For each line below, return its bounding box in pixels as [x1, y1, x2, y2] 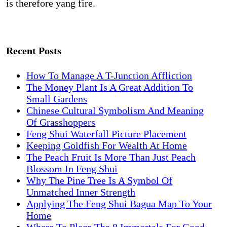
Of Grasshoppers [26, 117, 96, 128]
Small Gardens [26, 93, 88, 105]
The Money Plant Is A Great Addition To [26, 82, 194, 93]
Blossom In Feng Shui [26, 163, 118, 175]
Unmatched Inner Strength [26, 186, 136, 198]
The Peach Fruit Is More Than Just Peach [26, 152, 196, 163]
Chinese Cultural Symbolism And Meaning [26, 105, 204, 117]
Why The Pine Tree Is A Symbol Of [26, 175, 173, 186]
